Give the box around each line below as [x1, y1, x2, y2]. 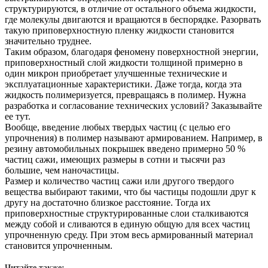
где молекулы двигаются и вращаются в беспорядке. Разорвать [5, 14, 261, 25]
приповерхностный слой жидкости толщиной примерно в [5, 57, 243, 68]
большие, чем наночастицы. [5, 165, 119, 175]
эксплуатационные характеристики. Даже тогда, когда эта [5, 78, 242, 89]
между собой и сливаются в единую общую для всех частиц [5, 218, 250, 229]
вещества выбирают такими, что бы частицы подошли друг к [5, 186, 256, 197]
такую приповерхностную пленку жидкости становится [5, 25, 234, 35]
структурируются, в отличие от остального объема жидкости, [5, 3, 256, 14]
